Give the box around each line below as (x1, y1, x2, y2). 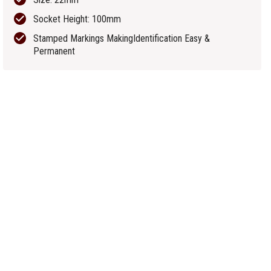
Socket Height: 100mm (33, 13, 122, 25)
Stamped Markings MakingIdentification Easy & (33, 33, 211, 44)
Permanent (33, 45, 76, 57)
